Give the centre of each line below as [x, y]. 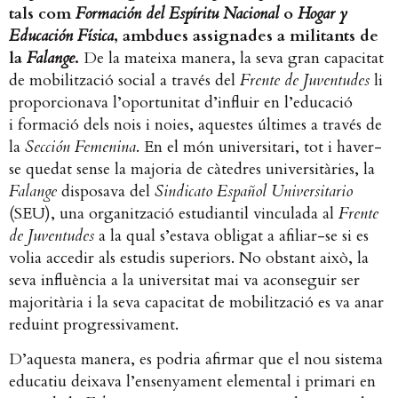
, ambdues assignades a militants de [246, 36]
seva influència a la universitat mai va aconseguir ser [184, 280]
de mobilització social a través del [124, 80]
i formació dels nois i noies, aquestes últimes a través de [195, 124]
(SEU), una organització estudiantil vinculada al [174, 213]
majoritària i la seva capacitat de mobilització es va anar [196, 302]
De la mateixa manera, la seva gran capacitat [231, 58]
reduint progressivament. [94, 324]
